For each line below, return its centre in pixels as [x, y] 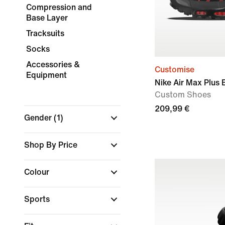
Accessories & [53, 65]
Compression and [59, 7]
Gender [39, 118]
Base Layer [47, 18]
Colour [38, 172]
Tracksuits [45, 33]
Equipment [46, 75]
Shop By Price [52, 145]
